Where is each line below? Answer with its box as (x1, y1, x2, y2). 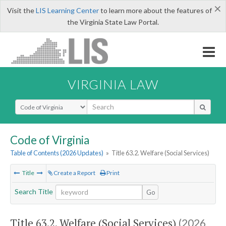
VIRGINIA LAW (68, 76, 158, 92)
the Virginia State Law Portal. (67, 18, 159, 26)
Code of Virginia (10, 133, 89, 147)
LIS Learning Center (35, 6, 99, 15)
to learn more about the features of (98, 6, 212, 15)
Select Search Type (15, 98, 76, 108)
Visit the (7, 6, 36, 15)
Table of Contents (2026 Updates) (10, 149, 103, 157)
